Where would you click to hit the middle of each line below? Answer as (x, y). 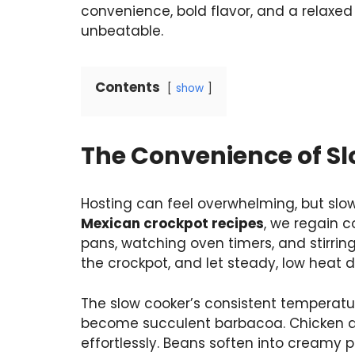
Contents (128, 88)
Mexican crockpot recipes (172, 224)
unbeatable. (122, 31)
